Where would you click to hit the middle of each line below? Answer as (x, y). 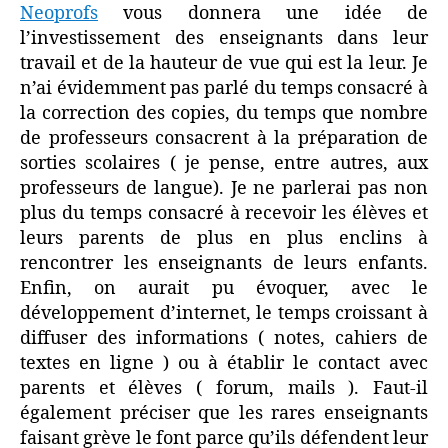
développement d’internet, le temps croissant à (224, 313)
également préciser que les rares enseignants (224, 413)
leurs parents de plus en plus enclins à (224, 238)
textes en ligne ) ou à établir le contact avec (224, 363)
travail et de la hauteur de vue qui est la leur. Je (224, 63)
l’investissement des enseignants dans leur (224, 38)
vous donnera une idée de (263, 13)
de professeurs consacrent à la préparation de (224, 138)
